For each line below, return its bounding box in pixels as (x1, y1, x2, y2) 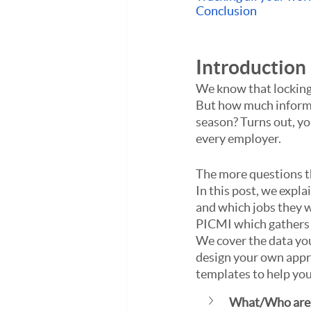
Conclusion (196, 3, 257, 18)
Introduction (196, 56, 306, 78)
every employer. (196, 131, 283, 146)
